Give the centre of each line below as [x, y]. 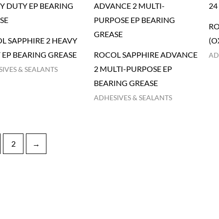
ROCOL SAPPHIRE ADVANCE [146, 54]
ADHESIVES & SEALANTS [133, 98]
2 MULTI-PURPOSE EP [133, 68]
